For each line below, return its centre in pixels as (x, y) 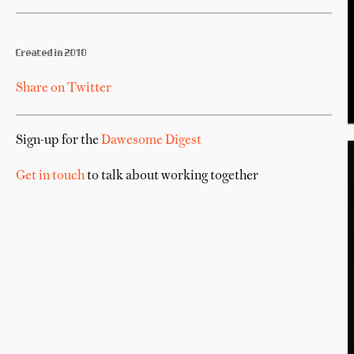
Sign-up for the (58, 141)
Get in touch (50, 176)
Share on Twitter (64, 88)
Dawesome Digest (151, 141)
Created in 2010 (51, 53)
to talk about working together (171, 176)
